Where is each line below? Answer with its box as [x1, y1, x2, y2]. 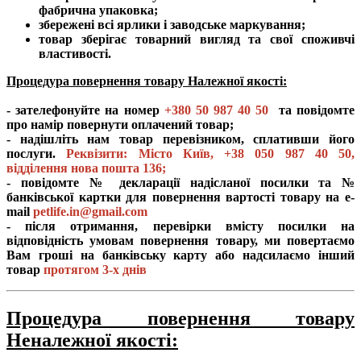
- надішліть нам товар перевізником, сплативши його [6, 131, 355, 146]
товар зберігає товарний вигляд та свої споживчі [39, 31, 355, 46]
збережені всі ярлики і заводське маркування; [39, 17, 305, 31]
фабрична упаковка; [39, 2, 158, 17]
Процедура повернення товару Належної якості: [6, 73, 287, 88]
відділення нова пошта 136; [6, 160, 166, 175]
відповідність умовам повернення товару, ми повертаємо [6, 233, 355, 247]
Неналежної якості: [6, 329, 178, 351]
